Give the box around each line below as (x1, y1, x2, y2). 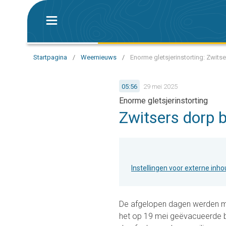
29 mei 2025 (143, 82, 178, 90)
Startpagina (33, 53, 67, 61)
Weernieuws (81, 53, 117, 61)
